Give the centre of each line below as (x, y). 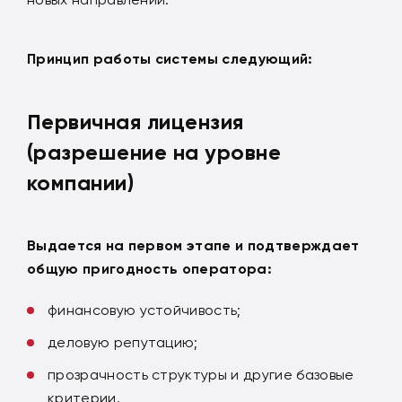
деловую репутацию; (123, 343)
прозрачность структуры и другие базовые (201, 375)
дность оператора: (198, 269)
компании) (81, 183)
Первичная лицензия (135, 122)
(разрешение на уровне (154, 153)
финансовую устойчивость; (144, 310)
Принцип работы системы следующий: (170, 59)
